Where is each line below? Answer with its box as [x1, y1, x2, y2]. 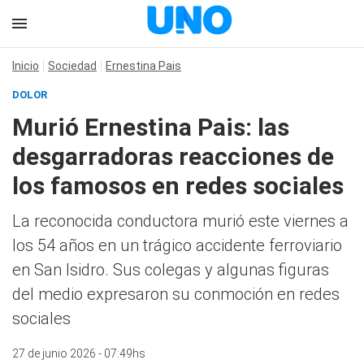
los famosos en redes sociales [12, 171, 344, 200]
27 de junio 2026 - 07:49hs [12, 347, 145, 360]
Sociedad [48, 59, 97, 72]
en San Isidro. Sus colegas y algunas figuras [12, 260, 329, 279]
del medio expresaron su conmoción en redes [12, 284, 340, 304]
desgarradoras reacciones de [12, 142, 334, 171]
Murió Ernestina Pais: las [12, 113, 289, 141]
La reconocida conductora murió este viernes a [12, 211, 349, 231]
